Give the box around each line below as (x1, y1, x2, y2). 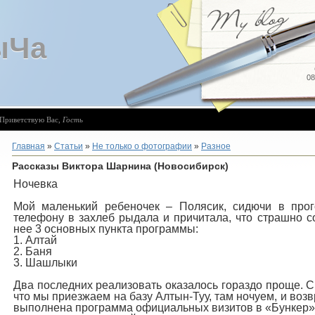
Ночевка (13, 178, 58, 190)
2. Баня (13, 245, 52, 257)
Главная (12, 141, 45, 151)
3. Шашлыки (13, 257, 77, 269)
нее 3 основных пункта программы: (13, 223, 198, 235)
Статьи (54, 141, 83, 151)
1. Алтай (13, 234, 57, 246)
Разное (201, 141, 231, 151)
